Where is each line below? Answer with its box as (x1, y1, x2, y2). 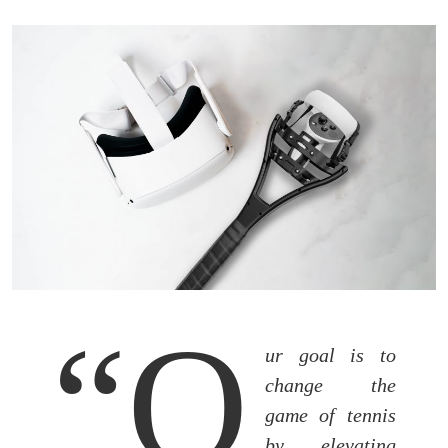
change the (264, 374, 396, 397)
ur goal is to (264, 344, 396, 367)
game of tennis (264, 404, 396, 427)
